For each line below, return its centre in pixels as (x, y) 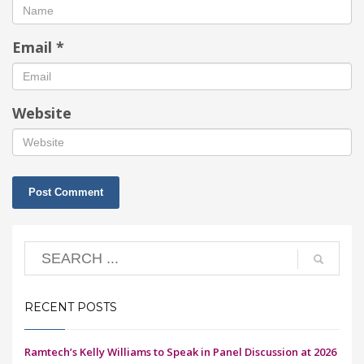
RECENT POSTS (71, 307)
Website (42, 113)
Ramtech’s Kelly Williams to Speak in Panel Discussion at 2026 (180, 352)
